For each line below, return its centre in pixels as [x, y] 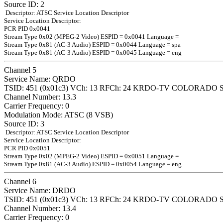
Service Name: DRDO [40, 190]
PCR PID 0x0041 [27, 28]
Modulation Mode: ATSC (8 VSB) [58, 114]
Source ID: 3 [24, 123]
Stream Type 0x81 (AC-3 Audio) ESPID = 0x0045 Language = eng [93, 52]
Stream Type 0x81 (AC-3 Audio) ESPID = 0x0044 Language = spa [92, 44]
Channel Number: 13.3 [40, 97]
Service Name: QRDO [40, 79]
